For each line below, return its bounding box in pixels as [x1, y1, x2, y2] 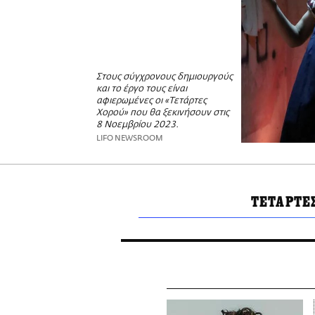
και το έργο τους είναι [96, 84, 187, 94]
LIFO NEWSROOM [96, 134, 163, 143]
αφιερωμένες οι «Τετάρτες [96, 96, 207, 106]
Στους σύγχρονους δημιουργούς [96, 72, 233, 82]
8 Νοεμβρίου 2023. [96, 120, 179, 130]
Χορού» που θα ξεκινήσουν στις [96, 108, 229, 118]
